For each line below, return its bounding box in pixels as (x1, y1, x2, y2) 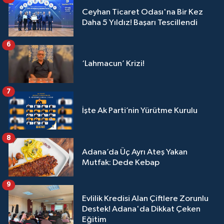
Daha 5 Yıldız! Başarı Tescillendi (82, 18, 197, 27)
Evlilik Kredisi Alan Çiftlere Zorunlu (82, 194, 208, 203)
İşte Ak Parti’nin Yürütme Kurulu (82, 106, 197, 115)
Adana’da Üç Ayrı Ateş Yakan (82, 147, 187, 156)
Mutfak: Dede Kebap (82, 158, 159, 167)
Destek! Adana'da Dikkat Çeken (82, 205, 200, 214)
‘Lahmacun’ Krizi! (82, 59, 144, 68)
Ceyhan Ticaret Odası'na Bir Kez (82, 7, 203, 16)
